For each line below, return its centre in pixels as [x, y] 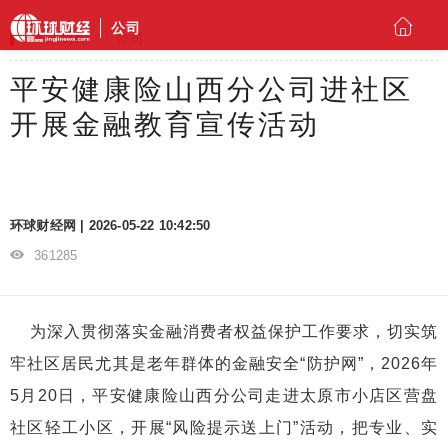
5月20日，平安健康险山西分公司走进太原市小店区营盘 [224, 395]
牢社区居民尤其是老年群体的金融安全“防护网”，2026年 [224, 363]
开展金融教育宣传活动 [165, 124]
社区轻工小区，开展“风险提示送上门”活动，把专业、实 [224, 427]
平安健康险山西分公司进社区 [211, 89]
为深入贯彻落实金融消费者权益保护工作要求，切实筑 [224, 331]
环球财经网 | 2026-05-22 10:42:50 [110, 225]
